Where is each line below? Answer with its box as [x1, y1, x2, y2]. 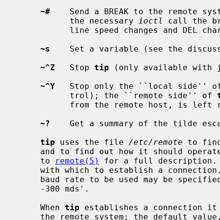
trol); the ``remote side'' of [70, 90, 217, 100]
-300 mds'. [16, 184, 40, 193]
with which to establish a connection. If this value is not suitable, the [16, 165, 40, 175]
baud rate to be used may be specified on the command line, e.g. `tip [16, 174, 40, 184]
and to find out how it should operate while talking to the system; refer [16, 146, 40, 156]
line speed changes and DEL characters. [16, 25, 70, 35]
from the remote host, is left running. [16, 100, 70, 110]
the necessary [70, 16, 138, 26]
